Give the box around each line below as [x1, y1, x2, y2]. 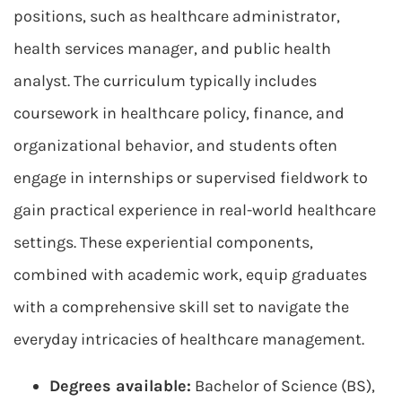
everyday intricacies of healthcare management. [13, 329, 364, 349]
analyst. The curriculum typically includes [13, 71, 317, 91]
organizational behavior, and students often [13, 135, 337, 155]
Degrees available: [49, 376, 191, 396]
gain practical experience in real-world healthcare [13, 200, 376, 220]
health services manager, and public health [13, 39, 331, 58]
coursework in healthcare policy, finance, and [13, 103, 345, 123]
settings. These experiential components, [13, 232, 313, 252]
